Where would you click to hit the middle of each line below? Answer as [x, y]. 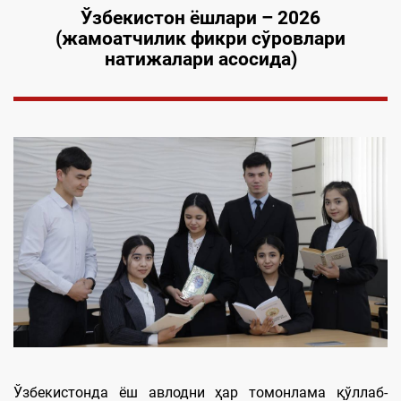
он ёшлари [210, 18]
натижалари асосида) [200, 59]
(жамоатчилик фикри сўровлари [200, 38]
